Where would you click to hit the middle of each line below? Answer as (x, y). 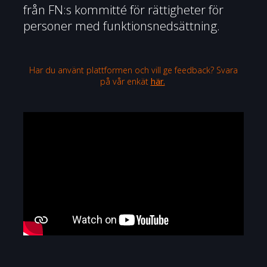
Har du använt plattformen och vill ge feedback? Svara (133, 70)
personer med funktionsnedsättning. (123, 26)
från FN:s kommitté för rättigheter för (123, 10)
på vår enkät (125, 81)
